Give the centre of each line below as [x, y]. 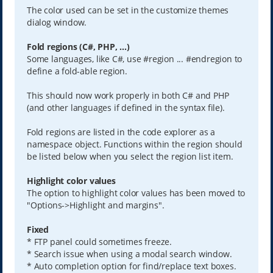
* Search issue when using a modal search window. [129, 253]
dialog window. [57, 22]
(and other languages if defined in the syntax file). [126, 107]
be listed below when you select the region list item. [130, 156]
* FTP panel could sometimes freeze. [99, 241]
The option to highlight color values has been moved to [136, 193]
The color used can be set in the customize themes [128, 10]
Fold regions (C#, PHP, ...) [78, 46]
